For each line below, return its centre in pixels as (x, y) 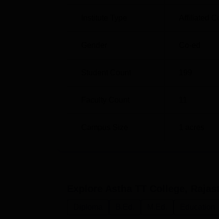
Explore (86, 189)
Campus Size (105, 127)
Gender (94, 45)
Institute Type (104, 18)
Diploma (88, 207)
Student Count (106, 73)
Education (197, 207)
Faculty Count (105, 100)
